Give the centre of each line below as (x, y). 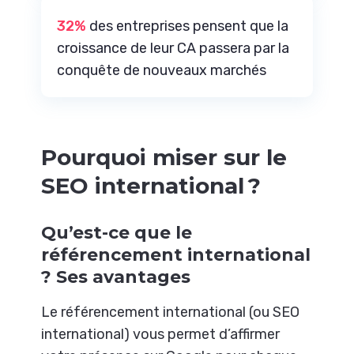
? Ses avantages (116, 277)
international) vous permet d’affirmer (161, 334)
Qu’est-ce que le (117, 233)
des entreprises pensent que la (188, 26)
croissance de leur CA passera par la (173, 48)
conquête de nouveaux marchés (162, 70)
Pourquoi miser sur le (164, 157)
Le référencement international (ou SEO (171, 312)
